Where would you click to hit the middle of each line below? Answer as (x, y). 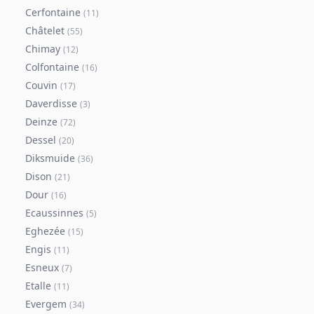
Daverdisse (51, 103)
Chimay (43, 49)
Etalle (38, 286)
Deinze (41, 122)
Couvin (41, 85)
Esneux (42, 267)
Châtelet (45, 30)
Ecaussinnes (54, 213)
